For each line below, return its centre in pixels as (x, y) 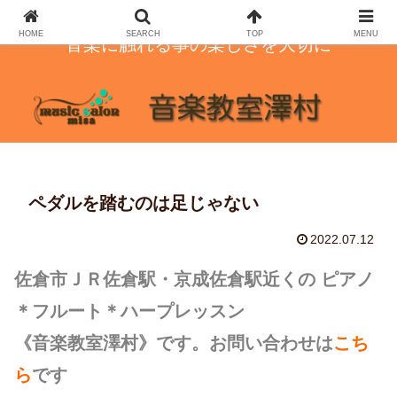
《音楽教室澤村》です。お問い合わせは (174, 343)
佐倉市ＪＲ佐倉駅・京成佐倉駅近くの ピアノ (194, 280)
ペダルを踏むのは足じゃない (144, 203)
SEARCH (143, 34)
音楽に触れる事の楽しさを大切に (198, 44)
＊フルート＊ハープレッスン (129, 311)
